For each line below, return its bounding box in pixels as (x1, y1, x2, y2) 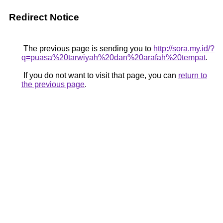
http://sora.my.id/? (153, 44, 215, 53)
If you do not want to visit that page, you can (21, 71, 178, 80)
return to (178, 71, 207, 80)
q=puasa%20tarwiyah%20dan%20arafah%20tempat (21, 53, 206, 62)
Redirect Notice (9, 12, 79, 22)
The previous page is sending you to (21, 44, 153, 53)
